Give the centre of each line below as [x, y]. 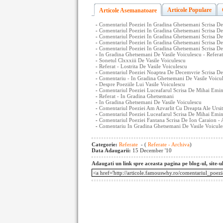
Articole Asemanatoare [128, 10]
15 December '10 [152, 150]
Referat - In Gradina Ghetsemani [136, 96]
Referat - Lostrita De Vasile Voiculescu [143, 66]
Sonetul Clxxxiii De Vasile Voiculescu [142, 60]
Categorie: [105, 144]
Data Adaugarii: [112, 150]
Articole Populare [189, 10]
